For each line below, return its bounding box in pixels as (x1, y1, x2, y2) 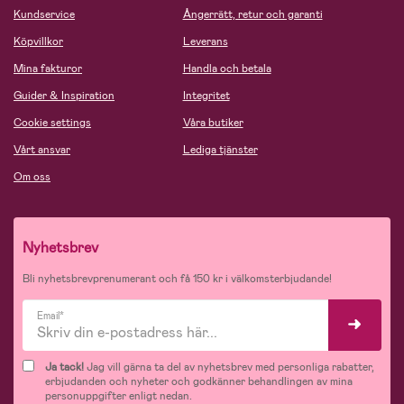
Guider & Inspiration (14, 88, 115, 104)
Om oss (14, 170, 50, 185)
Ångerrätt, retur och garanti (182, 7, 323, 23)
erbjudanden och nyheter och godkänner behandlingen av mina (45, 374, 353, 390)
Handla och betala (182, 61, 271, 77)
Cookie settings (14, 115, 91, 131)
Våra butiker (182, 115, 243, 131)
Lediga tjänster (182, 142, 258, 158)
